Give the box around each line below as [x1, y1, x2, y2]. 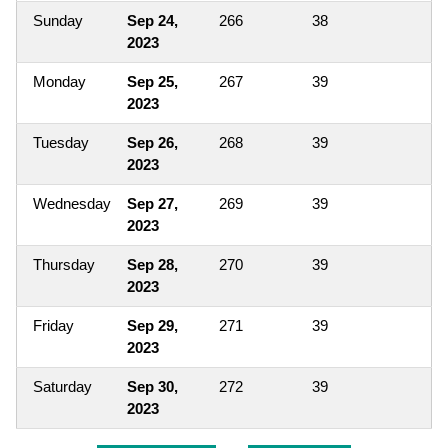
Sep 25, [127, 72, 178, 90]
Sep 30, [127, 377, 178, 395]
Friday [33, 316, 74, 334]
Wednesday [33, 194, 111, 212]
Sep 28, [127, 255, 178, 273]
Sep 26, [127, 133, 178, 151]
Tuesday [33, 133, 89, 151]
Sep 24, [127, 11, 178, 29]
